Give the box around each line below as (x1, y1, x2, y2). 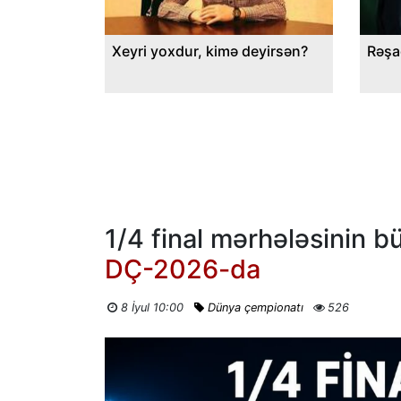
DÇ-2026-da (105, 253, 260, 286)
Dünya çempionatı (207, 301, 303, 315)
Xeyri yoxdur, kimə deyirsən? (112, 42, 308, 61)
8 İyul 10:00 (120, 301, 183, 315)
